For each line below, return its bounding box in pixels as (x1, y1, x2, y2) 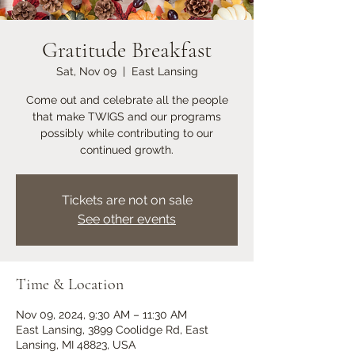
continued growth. (80, 143, 174, 156)
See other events (78, 212, 176, 227)
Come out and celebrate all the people (25, 94, 228, 106)
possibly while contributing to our (40, 127, 213, 139)
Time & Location (16, 275, 124, 294)
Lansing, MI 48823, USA (16, 338, 136, 351)
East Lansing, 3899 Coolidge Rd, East (16, 323, 208, 336)
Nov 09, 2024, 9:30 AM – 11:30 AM (16, 308, 187, 321)
